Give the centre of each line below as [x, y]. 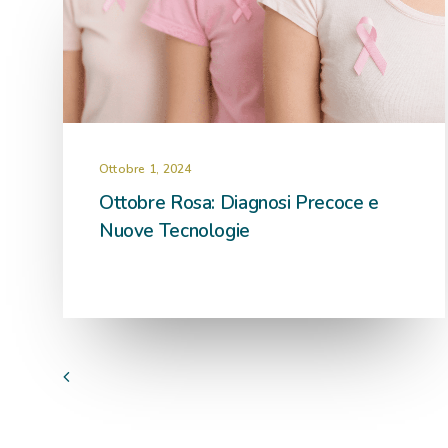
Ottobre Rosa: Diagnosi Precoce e [239, 203]
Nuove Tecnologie [174, 231]
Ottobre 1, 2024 [145, 169]
